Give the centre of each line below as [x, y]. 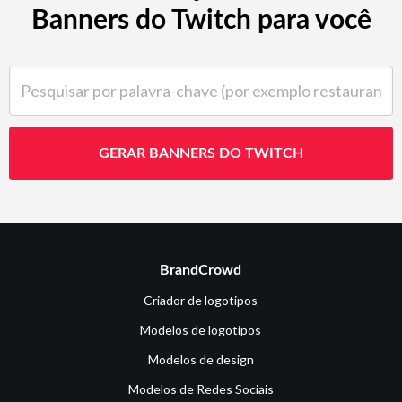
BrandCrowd [201, 270]
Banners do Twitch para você [201, 20]
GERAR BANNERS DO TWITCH [201, 153]
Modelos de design [201, 359]
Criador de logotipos [201, 300]
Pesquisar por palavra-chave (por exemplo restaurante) [176, 74]
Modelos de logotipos [201, 329]
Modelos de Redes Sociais [201, 389]
